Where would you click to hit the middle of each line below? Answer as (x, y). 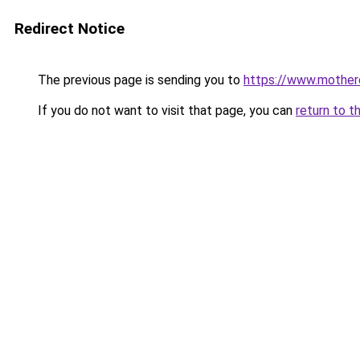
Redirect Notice (70, 29)
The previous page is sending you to (139, 80)
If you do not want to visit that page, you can (165, 110)
